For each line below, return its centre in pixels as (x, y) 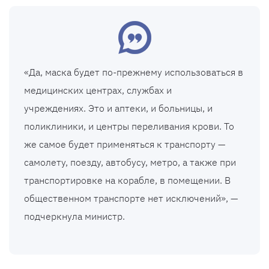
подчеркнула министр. (74, 216)
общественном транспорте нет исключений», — (131, 198)
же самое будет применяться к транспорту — (125, 144)
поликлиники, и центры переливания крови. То (129, 126)
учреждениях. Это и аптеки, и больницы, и (118, 108)
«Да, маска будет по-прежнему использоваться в (134, 72)
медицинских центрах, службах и (98, 90)
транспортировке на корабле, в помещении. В (127, 180)
